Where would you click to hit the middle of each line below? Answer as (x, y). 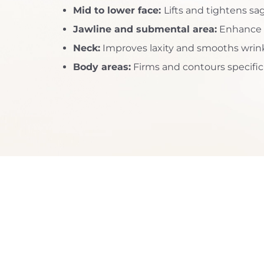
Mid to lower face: (118, 11)
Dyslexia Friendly (69, 10)
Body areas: (102, 67)
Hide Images (176, 10)
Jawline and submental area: (145, 29)
